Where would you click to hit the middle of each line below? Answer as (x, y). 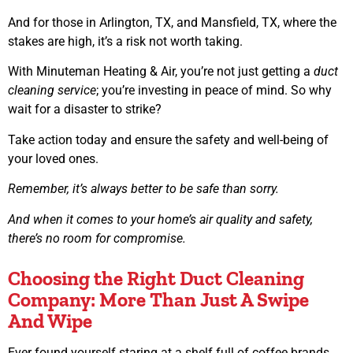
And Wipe (50, 320)
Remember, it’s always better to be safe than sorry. (145, 189)
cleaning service (52, 91)
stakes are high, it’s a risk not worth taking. (125, 42)
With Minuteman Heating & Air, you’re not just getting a (161, 72)
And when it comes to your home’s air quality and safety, (160, 219)
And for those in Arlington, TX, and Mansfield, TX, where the (172, 23)
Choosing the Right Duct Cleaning (156, 278)
